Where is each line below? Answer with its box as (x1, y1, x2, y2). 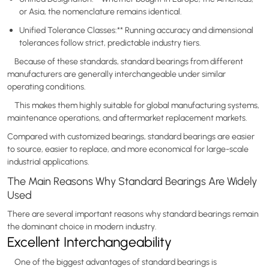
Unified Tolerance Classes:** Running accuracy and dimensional (19, 24, 253, 35)
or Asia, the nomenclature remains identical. (19, 5, 182, 17)
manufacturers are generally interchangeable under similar (7, 68, 226, 79)
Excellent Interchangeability (7, 232, 172, 250)
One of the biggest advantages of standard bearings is (7, 256, 217, 267)
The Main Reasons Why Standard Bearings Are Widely (7, 174, 257, 188)
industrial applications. (7, 156, 89, 167)
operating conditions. (7, 80, 86, 92)
